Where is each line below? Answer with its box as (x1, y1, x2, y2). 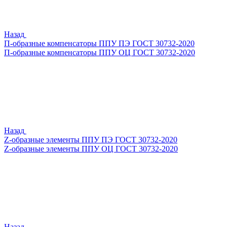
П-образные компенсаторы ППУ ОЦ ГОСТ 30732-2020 (4, 48, 195, 57)
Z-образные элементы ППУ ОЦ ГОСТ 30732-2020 (4, 144, 178, 153)
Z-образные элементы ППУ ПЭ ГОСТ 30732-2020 (4, 135, 177, 144)
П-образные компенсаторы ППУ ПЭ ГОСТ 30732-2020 (4, 39, 195, 48)
